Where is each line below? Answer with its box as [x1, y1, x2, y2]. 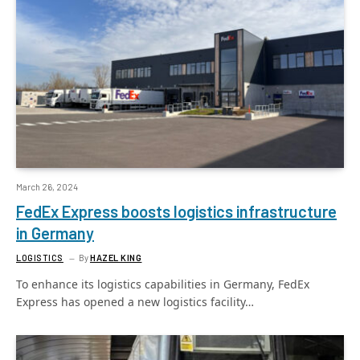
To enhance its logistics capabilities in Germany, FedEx [16, 276, 309, 292]
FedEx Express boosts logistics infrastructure [16, 201, 337, 221]
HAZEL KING [89, 252, 142, 263]
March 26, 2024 [16, 181, 78, 192]
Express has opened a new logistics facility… [16, 293, 254, 309]
